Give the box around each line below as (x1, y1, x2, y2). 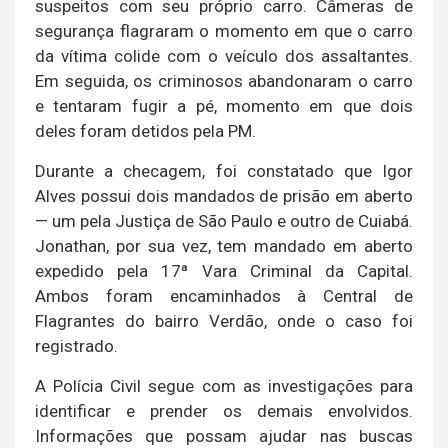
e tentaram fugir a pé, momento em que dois (35, 95, 413, 116)
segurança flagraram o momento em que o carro (35, 20, 413, 41)
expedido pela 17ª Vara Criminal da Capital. (35, 260, 413, 281)
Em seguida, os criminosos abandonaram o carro (35, 70, 413, 91)
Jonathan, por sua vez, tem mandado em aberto (35, 235, 413, 256)
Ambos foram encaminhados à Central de (35, 285, 413, 306)
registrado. (35, 335, 118, 356)
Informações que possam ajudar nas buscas (35, 425, 413, 446)
